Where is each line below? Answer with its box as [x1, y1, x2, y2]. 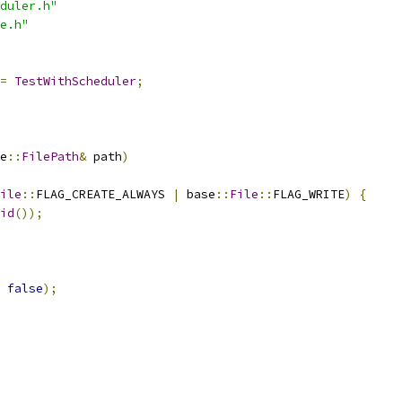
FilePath [22, 149, 79, 164]
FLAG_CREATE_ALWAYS [36, 187, 172, 202]
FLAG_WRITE [273, 187, 345, 202]
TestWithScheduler [14, 74, 136, 89]
